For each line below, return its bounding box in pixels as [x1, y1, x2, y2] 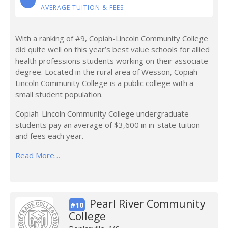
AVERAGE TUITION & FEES [41, 3, 124, 12]
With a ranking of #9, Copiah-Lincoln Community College [15, 33, 208, 43]
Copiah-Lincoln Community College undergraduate [15, 108, 189, 119]
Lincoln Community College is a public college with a [15, 78, 193, 88]
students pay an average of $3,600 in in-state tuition [15, 120, 200, 130]
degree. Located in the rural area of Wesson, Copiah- [15, 67, 201, 77]
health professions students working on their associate [15, 55, 208, 66]
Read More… [15, 150, 60, 160]
